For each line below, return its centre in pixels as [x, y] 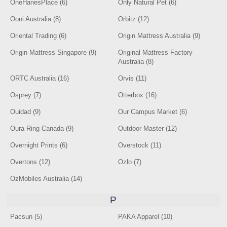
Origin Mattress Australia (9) [159, 36]
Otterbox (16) [138, 95]
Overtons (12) [30, 162]
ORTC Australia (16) [40, 78]
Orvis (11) [133, 78]
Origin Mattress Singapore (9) [53, 52]
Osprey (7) [26, 95]
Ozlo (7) [130, 162]
